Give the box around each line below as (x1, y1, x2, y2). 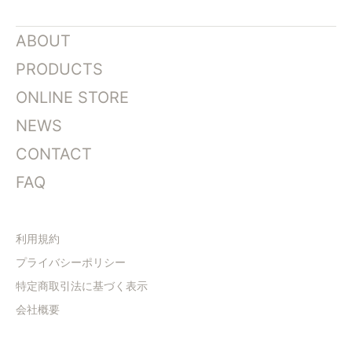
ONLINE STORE (16, 88, 129, 107)
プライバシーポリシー (16, 257, 126, 269)
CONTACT (16, 145, 92, 163)
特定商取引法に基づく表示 (16, 280, 148, 292)
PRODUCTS (16, 60, 103, 79)
